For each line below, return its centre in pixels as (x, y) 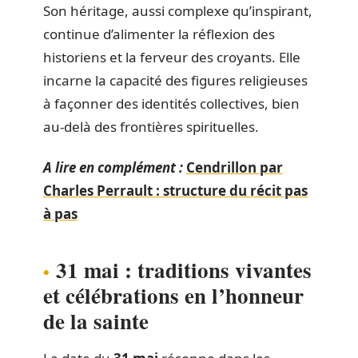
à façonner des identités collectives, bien (171, 103)
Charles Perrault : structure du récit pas (175, 191)
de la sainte (96, 321)
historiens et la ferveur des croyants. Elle (172, 57)
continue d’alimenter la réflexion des (159, 34)
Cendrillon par (235, 167)
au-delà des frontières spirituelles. (151, 126)
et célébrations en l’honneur (173, 295)
